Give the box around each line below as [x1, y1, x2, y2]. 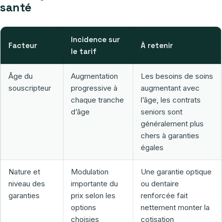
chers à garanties [141, 131, 199, 141]
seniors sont [141, 107, 182, 117]
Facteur [8, 41, 37, 51]
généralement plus [141, 119, 204, 129]
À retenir [141, 41, 173, 51]
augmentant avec [141, 83, 200, 93]
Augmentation [71, 71, 118, 81]
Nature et [8, 167, 40, 177]
